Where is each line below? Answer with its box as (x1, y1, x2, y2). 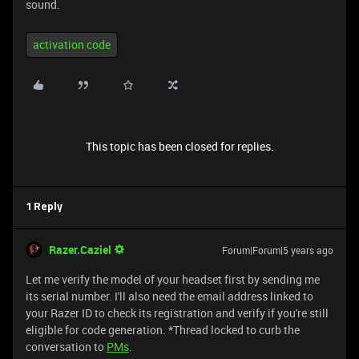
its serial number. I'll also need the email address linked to (26, 288, 313, 304)
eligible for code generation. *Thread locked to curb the (26, 322, 300, 337)
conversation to (26, 339, 107, 354)
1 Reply (26, 202, 63, 212)
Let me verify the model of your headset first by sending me (26, 272, 320, 287)
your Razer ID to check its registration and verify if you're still (26, 305, 329, 321)
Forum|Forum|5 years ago (222, 244, 333, 256)
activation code (33, 37, 111, 52)
